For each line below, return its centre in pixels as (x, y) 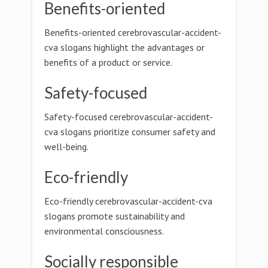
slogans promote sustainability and (115, 216)
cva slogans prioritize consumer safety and (130, 132)
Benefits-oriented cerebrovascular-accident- (133, 32)
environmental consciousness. (104, 231)
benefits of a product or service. (108, 62)
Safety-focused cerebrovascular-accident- (129, 117)
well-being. (66, 147)
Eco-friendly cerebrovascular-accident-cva (128, 201)
